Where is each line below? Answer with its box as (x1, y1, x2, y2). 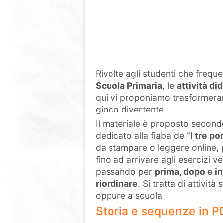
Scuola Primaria (96, 80, 162, 91)
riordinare (96, 178, 138, 189)
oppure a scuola (96, 190, 162, 201)
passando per (96, 166, 155, 177)
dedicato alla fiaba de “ (96, 130, 190, 141)
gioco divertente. (96, 104, 166, 114)
